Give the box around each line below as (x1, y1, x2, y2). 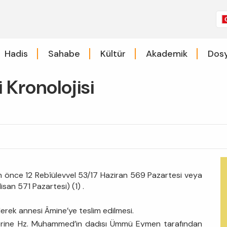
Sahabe (48, 47, 80, 60)
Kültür (100, 47, 126, 60)
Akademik (145, 47, 187, 60)
